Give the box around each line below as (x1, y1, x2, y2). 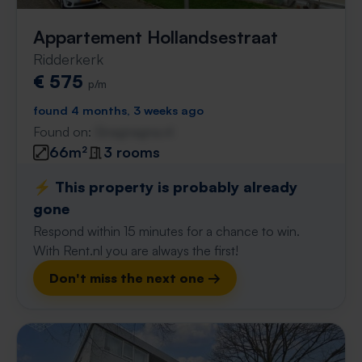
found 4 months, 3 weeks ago (33, 103, 204, 117)
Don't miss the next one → (49, 270, 221, 286)
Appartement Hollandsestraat (33, 26, 278, 48)
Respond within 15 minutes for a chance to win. (33, 223, 300, 239)
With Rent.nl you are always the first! (33, 242, 238, 259)
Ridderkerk (33, 50, 103, 68)
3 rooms (103, 143, 160, 161)
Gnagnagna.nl (95, 124, 173, 140)
